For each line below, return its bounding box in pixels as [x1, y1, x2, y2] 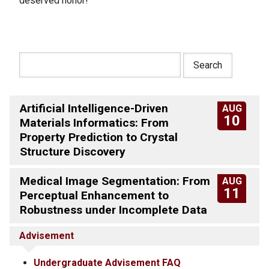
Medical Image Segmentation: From [19, 174, 210, 188]
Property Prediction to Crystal [19, 130, 178, 144]
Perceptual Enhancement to [19, 189, 169, 202]
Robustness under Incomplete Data [19, 203, 207, 217]
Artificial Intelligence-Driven [19, 101, 168, 115]
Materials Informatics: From [19, 116, 169, 130]
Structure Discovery [19, 145, 125, 159]
